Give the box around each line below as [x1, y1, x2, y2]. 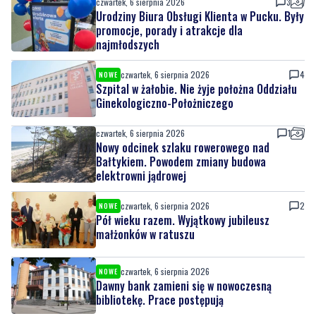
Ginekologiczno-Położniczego [96, 95, 233, 112]
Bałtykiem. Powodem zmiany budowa [96, 153, 266, 171]
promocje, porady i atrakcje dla [96, 22, 243, 39]
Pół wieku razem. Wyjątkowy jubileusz [96, 212, 269, 229]
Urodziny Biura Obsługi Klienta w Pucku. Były [96, 8, 304, 25]
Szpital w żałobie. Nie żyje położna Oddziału [96, 80, 297, 98]
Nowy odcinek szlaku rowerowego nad [96, 139, 269, 157]
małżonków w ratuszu [96, 226, 195, 243]
